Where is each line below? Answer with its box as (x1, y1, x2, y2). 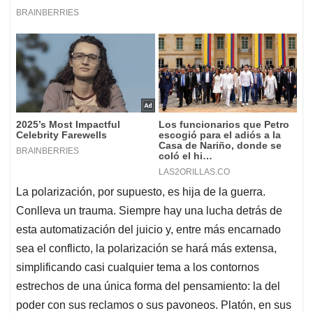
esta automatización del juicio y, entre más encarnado (16, 223, 281, 235)
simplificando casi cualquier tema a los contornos (16, 261, 259, 273)
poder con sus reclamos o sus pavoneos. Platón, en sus (16, 298, 291, 311)
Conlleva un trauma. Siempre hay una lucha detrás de (16, 204, 282, 217)
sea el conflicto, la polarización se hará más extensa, (16, 242, 277, 254)
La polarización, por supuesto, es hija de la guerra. (16, 185, 265, 198)
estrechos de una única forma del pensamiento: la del (16, 279, 280, 292)
